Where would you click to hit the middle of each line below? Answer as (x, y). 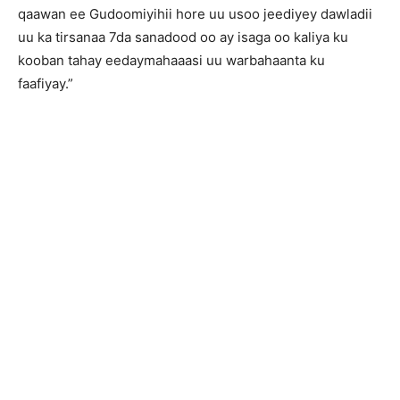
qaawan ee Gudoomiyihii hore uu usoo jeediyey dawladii (195, 14)
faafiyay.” (46, 83)
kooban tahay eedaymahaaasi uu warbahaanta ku (171, 60)
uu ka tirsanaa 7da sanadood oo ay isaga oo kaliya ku (183, 37)
